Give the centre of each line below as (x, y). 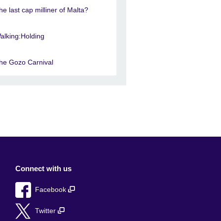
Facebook (52, 190)
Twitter (46, 211)
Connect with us (43, 169)
